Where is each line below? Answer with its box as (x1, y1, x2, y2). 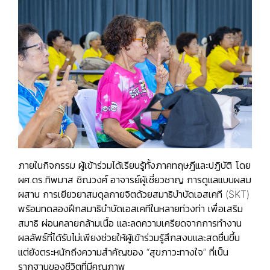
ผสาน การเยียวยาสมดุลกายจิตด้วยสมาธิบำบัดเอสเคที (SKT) (18, 188, 250, 201)
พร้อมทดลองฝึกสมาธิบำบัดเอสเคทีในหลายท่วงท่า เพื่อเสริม (18, 202, 243, 215)
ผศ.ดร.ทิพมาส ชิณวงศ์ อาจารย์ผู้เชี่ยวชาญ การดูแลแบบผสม (18, 174, 251, 186)
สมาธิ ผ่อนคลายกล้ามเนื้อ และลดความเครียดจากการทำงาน (18, 217, 242, 230)
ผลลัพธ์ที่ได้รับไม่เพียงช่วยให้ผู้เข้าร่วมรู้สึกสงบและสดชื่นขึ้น (18, 231, 240, 244)
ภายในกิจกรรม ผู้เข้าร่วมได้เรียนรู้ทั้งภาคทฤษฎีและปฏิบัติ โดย (18, 159, 251, 172)
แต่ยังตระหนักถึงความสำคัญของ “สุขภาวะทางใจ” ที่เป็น (18, 246, 228, 259)
